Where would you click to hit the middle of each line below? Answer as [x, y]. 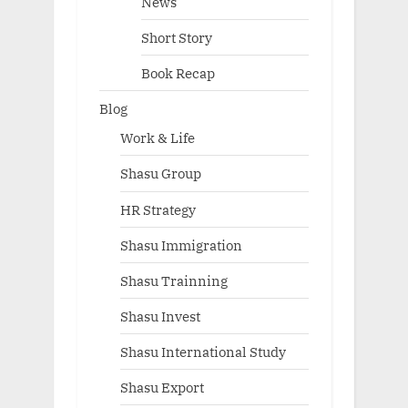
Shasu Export [162, 388]
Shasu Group [160, 173]
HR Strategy [158, 209]
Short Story [176, 37]
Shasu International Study [203, 352]
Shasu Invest [160, 316]
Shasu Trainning [173, 280]
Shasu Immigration [181, 245]
